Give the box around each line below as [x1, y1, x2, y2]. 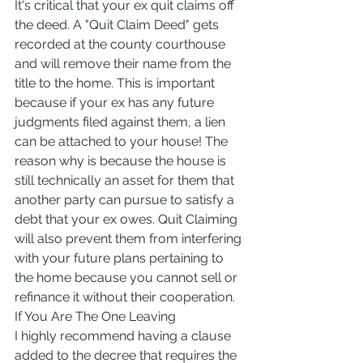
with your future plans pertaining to [15, 250, 227, 266]
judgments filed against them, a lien [15, 113, 228, 130]
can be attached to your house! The [15, 133, 231, 149]
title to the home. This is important [15, 75, 218, 91]
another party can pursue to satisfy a [15, 191, 237, 207]
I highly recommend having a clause [15, 327, 234, 344]
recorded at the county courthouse [15, 36, 228, 52]
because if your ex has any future [15, 94, 217, 110]
